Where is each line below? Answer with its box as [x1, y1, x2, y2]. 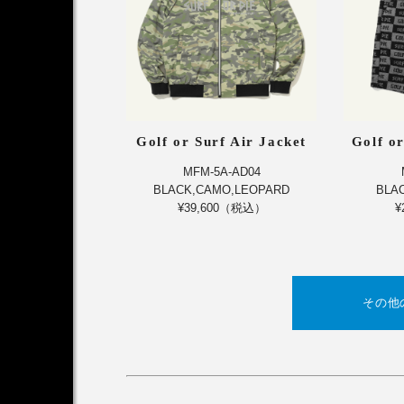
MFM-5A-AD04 [182, 165, 261, 179]
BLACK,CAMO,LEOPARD [153, 183, 290, 197]
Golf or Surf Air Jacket [136, 134, 308, 150]
